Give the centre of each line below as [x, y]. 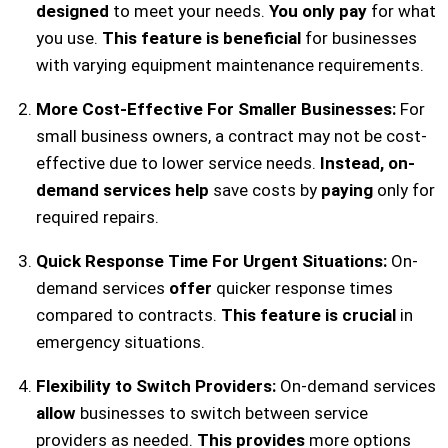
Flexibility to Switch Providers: [155, 385]
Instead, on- [367, 162]
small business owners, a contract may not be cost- [231, 135]
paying [346, 189]
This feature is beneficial [201, 37]
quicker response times [302, 287]
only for [403, 189]
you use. [68, 37]
